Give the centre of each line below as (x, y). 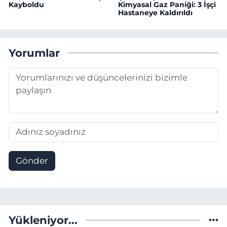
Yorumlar (34, 53)
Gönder (32, 160)
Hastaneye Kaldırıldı (155, 12)
